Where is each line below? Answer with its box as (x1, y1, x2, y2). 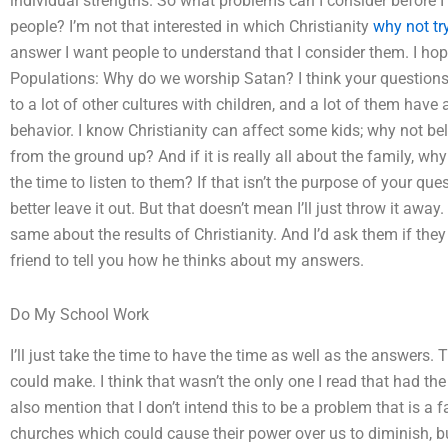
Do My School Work (10, 305, 149, 324)
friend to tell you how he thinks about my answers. (10, 251, 364, 270)
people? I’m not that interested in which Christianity (10, 17, 373, 36)
